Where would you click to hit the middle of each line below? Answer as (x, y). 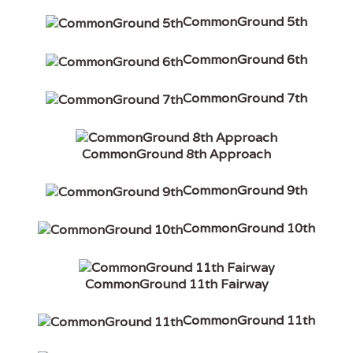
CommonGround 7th (245, 98)
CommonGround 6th (245, 60)
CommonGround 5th (245, 22)
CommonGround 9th (245, 190)
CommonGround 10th (249, 228)
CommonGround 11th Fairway (176, 284)
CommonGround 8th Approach (176, 154)
